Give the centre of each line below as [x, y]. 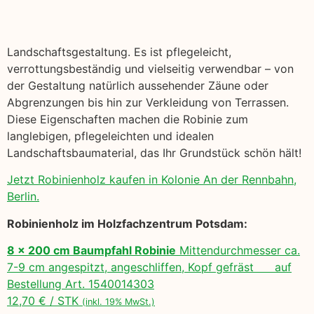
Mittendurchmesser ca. [238, 251]
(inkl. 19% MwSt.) [118, 302]
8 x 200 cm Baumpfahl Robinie [91, 251]
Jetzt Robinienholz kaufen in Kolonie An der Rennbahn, [152, 180]
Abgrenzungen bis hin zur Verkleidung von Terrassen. [148, 102]
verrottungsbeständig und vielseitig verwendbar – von [150, 68]
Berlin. [23, 197]
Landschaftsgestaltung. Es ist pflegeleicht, [119, 52]
